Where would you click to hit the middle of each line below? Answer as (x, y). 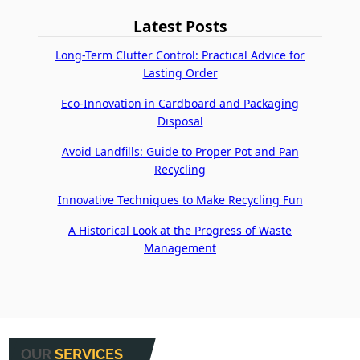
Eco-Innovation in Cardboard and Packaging (180, 103)
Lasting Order (180, 72)
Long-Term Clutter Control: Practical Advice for (180, 55)
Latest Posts (180, 26)
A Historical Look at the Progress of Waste (180, 230)
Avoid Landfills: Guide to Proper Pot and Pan (180, 151)
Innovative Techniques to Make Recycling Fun (180, 199)
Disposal (180, 121)
